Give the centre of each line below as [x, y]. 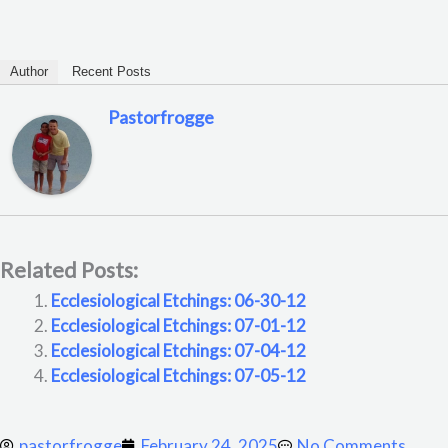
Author [29, 71]
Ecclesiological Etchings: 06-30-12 [178, 300]
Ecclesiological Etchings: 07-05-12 [178, 375]
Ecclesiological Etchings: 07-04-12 [178, 350]
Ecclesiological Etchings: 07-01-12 [178, 325]
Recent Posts [111, 71]
